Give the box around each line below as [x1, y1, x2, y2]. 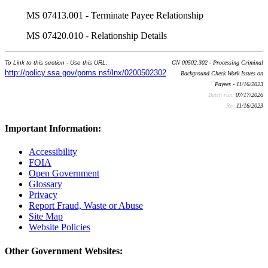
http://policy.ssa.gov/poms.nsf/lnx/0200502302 [5, 68, 166, 77]
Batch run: [208, 91, 236, 98]
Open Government [29, 168, 99, 179]
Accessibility [29, 147, 77, 157]
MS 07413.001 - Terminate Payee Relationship [26, 10, 203, 20]
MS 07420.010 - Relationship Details [26, 30, 167, 41]
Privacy [29, 190, 57, 200]
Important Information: [5, 123, 101, 134]
